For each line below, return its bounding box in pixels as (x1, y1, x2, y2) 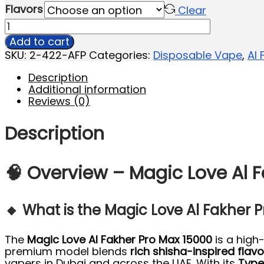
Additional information (28, 81, 146, 97)
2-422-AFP (29, 47, 86, 62)
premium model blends (5, 244, 130, 259)
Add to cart (9, 34, 70, 49)
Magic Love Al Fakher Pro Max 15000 (27, 232, 212, 247)
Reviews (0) (28, 93, 90, 108)
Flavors (5, 1, 43, 16)
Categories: (89, 47, 153, 62)
